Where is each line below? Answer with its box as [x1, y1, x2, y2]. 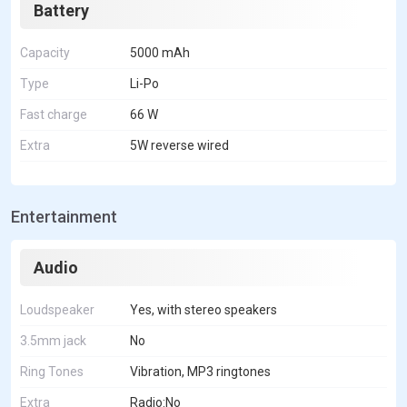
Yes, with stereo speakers [130, 302, 277, 317]
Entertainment [11, 206, 117, 226]
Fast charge [20, 106, 87, 122]
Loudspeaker [20, 302, 94, 317]
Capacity [20, 45, 70, 60]
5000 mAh [130, 45, 190, 60]
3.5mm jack [20, 333, 86, 348]
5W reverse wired [130, 137, 229, 153]
